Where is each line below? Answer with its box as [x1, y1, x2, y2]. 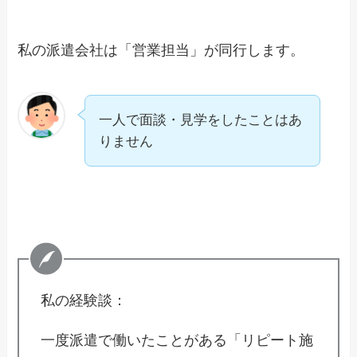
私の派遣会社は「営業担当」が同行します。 [18, 42, 305, 59]
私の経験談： [41, 292, 127, 309]
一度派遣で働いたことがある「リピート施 [41, 332, 314, 349]
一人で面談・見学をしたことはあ [99, 112, 303, 127]
